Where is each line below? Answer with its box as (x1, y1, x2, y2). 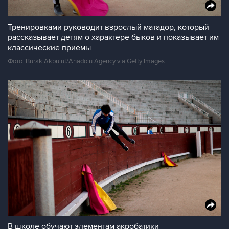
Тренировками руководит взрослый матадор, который (8, 22, 209, 32)
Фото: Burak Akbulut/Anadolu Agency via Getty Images (8, 57, 165, 65)
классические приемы (8, 42, 91, 53)
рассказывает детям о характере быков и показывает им (8, 32, 219, 42)
